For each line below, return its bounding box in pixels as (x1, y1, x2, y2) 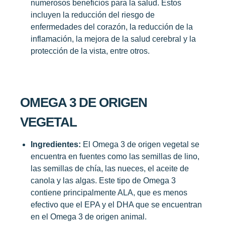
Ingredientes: (30, 140, 81, 149)
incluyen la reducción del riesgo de (30, 10, 155, 19)
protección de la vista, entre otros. (30, 46, 150, 55)
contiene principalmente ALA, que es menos (30, 188, 187, 197)
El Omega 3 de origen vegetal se (80, 140, 199, 149)
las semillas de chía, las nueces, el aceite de (30, 164, 189, 173)
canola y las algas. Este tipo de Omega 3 (30, 176, 176, 185)
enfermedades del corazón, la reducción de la (30, 22, 193, 31)
